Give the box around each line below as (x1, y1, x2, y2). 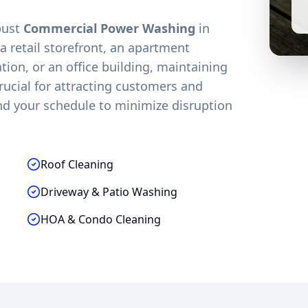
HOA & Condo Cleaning (41, 212, 162, 227)
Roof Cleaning (41, 157, 114, 172)
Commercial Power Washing (23, 20, 196, 36)
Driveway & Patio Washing (41, 184, 178, 199)
